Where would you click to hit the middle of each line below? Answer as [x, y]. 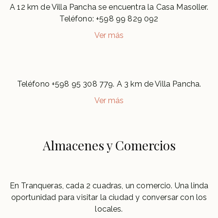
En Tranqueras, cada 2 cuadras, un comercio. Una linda [109, 186]
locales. [109, 209]
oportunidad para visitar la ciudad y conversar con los [109, 197]
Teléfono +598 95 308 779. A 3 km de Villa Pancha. [109, 84]
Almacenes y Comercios [109, 145]
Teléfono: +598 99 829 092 [109, 19]
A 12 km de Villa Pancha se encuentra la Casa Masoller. [109, 7]
